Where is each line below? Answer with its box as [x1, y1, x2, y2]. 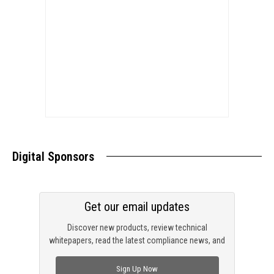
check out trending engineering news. [72, 248, 202, 259]
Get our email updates [84, 199, 190, 215]
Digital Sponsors [12, 149, 94, 165]
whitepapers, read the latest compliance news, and [49, 235, 225, 246]
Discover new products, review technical [67, 223, 207, 233]
